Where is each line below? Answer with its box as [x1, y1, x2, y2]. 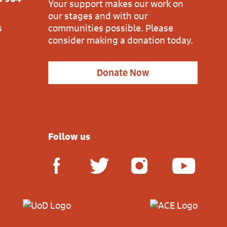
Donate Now [97, 67, 149, 79]
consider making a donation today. [48, 34, 193, 47]
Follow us [48, 130, 90, 143]
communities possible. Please [48, 22, 173, 34]
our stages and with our [48, 10, 148, 22]
